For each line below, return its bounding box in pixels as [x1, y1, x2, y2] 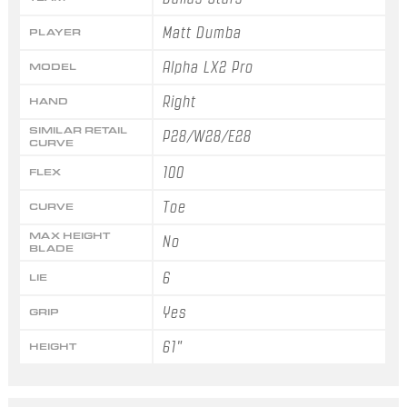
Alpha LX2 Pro [163, 58, 254, 75]
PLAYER [28, 25, 81, 39]
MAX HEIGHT [28, 228, 110, 243]
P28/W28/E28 [163, 127, 253, 144]
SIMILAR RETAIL [28, 123, 127, 137]
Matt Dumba [163, 24, 243, 41]
